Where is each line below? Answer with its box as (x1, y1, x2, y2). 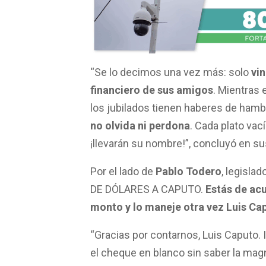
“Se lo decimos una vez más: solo (90, 70, 251, 83)
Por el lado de (90, 169, 153, 182)
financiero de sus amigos (90, 88, 213, 101)
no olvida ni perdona (90, 123, 190, 137)
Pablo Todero (153, 169, 221, 182)
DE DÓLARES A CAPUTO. (90, 187, 205, 200)
